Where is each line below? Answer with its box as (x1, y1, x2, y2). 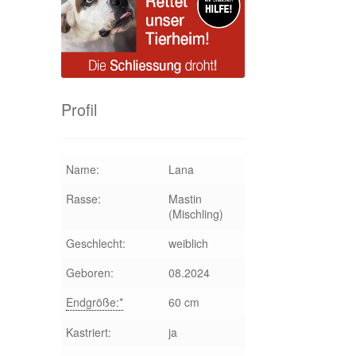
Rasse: (65, 190, 101, 207)
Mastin (168, 190, 202, 207)
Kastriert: (65, 323, 111, 340)
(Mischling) (168, 205, 223, 222)
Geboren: (65, 264, 114, 281)
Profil (60, 98, 97, 122)
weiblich (168, 234, 208, 251)
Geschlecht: (65, 234, 126, 251)
